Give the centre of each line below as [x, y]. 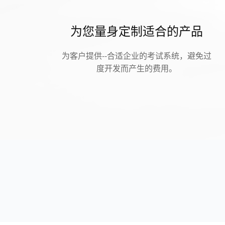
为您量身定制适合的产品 [137, 30]
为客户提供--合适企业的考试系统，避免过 [137, 55]
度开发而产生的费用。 [137, 68]
